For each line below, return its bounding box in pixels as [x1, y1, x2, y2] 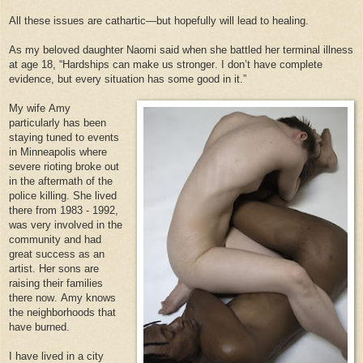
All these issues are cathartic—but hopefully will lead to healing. [9, 14, 309, 27]
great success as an [9, 247, 105, 260]
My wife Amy [9, 101, 70, 114]
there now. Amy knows [9, 291, 116, 304]
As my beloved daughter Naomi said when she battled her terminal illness [9, 43, 353, 56]
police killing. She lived [9, 189, 117, 202]
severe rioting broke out [9, 160, 119, 173]
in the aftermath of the [9, 174, 113, 187]
